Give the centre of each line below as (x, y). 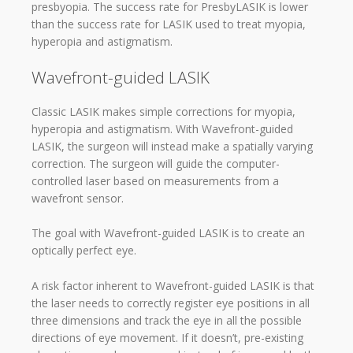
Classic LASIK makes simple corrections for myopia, (163, 112)
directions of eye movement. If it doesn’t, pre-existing (167, 337)
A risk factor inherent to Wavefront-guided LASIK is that (173, 285)
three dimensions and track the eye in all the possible (167, 320)
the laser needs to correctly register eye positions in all (171, 303)
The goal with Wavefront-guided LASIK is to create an (168, 233)
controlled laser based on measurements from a (155, 181)
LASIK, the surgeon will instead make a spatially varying (172, 147)
